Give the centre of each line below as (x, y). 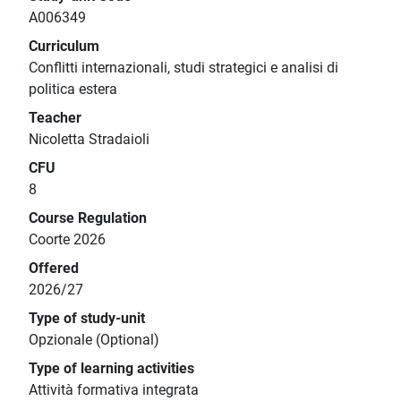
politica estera (73, 90)
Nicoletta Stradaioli (89, 140)
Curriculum (64, 47)
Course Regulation (88, 218)
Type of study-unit (87, 319)
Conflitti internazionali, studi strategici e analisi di (183, 68)
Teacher (55, 118)
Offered (54, 269)
